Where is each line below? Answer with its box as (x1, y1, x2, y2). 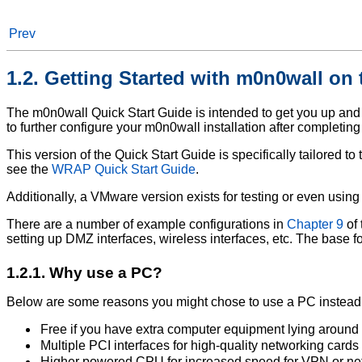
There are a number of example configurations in (6, 217, 287, 231)
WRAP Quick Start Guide (52, 162, 196, 176)
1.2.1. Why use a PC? (6, 264, 162, 282)
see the (6, 162, 52, 176)
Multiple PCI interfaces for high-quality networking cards (40, 339, 359, 353)
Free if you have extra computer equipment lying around (40, 322, 359, 337)
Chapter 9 (287, 217, 343, 231)
